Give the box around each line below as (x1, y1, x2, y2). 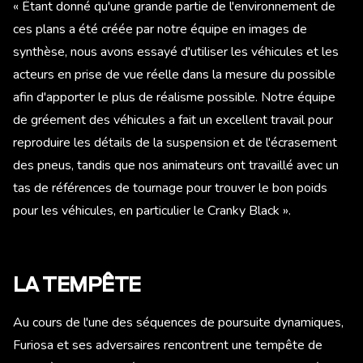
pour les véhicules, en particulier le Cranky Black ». (13, 201, 291, 220)
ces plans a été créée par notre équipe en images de (13, 19, 307, 38)
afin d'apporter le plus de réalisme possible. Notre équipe (13, 88, 335, 106)
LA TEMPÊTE (13, 275, 141, 296)
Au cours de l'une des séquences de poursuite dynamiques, (13, 313, 344, 331)
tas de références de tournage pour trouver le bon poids (13, 178, 327, 197)
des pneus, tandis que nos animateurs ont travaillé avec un (13, 156, 339, 174)
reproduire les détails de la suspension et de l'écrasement (13, 133, 337, 152)
